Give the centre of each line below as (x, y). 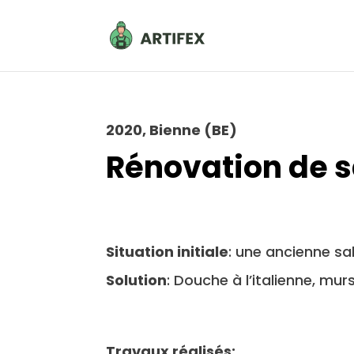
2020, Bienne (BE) (172, 130)
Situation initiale (168, 252)
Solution (137, 280)
